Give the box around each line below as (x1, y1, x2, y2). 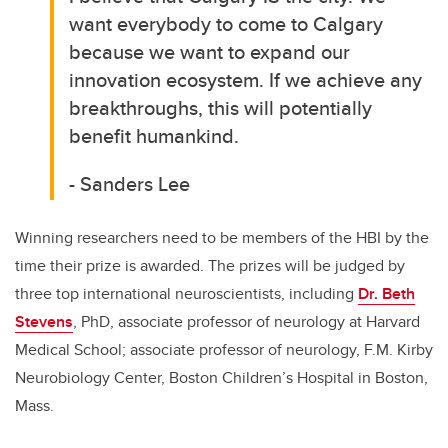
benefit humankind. (69, 121, 240, 151)
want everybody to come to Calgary (69, 9, 384, 39)
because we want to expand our (69, 37, 351, 67)
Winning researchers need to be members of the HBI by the (15, 226, 429, 250)
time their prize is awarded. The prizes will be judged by (15, 254, 405, 278)
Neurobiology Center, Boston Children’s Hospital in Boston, (15, 366, 428, 390)
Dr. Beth (358, 282, 415, 306)
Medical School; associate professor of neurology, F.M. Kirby (15, 338, 433, 362)
